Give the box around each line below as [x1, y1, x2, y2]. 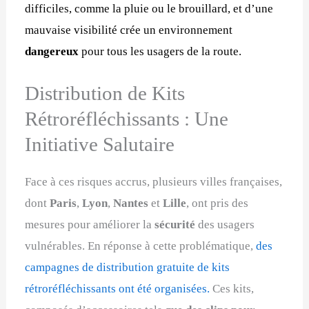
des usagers [198, 217, 255, 231]
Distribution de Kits [25, 81, 186, 104]
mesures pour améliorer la [25, 217, 155, 231]
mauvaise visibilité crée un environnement [25, 23, 233, 37]
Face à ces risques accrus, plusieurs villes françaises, [25, 175, 283, 188]
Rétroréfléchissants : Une [25, 107, 229, 130]
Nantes [113, 196, 152, 210]
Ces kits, [210, 281, 255, 295]
